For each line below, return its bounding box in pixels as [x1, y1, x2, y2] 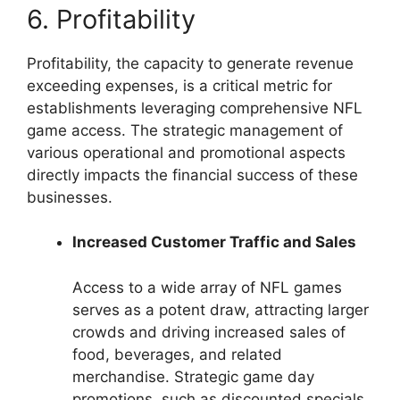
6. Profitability [27, 3, 196, 35]
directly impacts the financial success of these [27, 165, 358, 184]
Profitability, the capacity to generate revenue [27, 54, 354, 72]
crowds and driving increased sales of [72, 322, 346, 341]
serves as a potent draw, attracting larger [72, 300, 369, 319]
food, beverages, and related [72, 345, 282, 363]
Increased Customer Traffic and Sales [72, 233, 356, 252]
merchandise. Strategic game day [72, 367, 314, 386]
